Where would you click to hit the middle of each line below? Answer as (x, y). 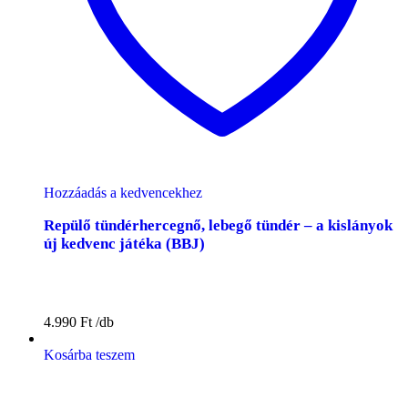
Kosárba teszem (89, 354)
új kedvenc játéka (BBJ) (124, 243)
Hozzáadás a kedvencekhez (123, 192)
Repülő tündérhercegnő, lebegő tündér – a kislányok (218, 225)
